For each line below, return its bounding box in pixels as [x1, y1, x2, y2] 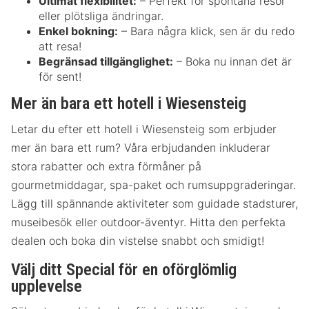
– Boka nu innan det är [173, 54, 292, 69]
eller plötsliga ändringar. [39, 9, 163, 23]
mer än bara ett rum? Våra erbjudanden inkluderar [11, 140, 270, 154]
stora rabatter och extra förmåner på [11, 159, 201, 173]
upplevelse [11, 276, 82, 296]
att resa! [39, 39, 81, 54]
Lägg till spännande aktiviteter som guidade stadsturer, [11, 196, 298, 210]
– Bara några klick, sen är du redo [118, 24, 295, 39]
